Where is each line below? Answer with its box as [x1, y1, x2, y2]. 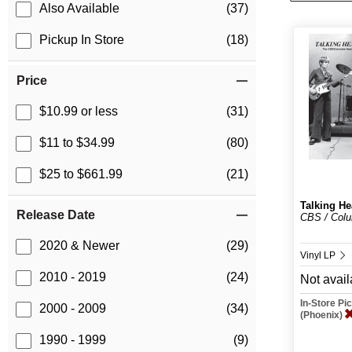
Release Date [16, 208, 95, 222]
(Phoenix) [300, 310, 346, 321]
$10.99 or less [39, 104, 118, 119]
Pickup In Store [39, 33, 124, 47]
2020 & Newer [39, 239, 119, 253]
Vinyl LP [300, 250, 339, 261]
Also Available [39, 2, 119, 16]
